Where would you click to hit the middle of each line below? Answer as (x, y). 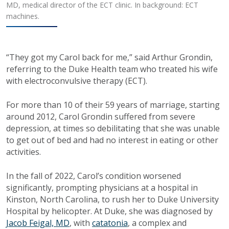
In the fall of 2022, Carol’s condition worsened (94, 176)
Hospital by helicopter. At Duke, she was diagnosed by (109, 211)
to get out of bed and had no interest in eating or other (112, 140)
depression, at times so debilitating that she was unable (113, 129)
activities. (25, 152)
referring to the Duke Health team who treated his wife (112, 69)
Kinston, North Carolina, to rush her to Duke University (112, 200)
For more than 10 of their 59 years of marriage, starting (113, 105)
